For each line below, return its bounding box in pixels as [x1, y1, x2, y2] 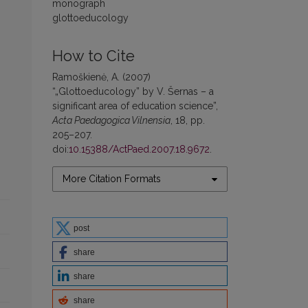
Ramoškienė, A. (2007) [52, 71, 151, 82]
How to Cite [52, 47, 135, 65]
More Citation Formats [63, 173, 161, 184]
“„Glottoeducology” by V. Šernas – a [52, 86, 214, 97]
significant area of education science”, [52, 100, 218, 111]
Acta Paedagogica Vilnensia [52, 115, 170, 126]
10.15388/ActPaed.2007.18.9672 [69, 144, 210, 155]
